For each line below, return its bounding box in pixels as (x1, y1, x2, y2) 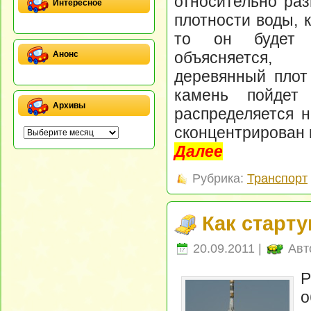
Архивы (53, 101, 85, 110)
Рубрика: (189, 171, 247, 186)
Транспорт (247, 171, 308, 186)
